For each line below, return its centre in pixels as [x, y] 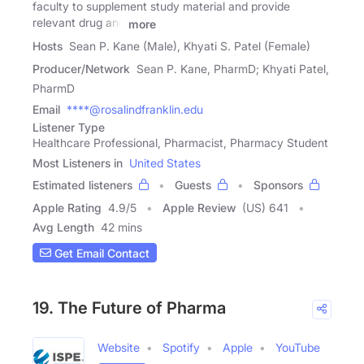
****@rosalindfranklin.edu [135, 110]
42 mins [121, 227]
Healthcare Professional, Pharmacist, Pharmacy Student [180, 143]
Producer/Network [81, 69]
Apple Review [199, 208]
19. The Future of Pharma [129, 308]
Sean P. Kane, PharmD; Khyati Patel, [233, 69]
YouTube [298, 348]
